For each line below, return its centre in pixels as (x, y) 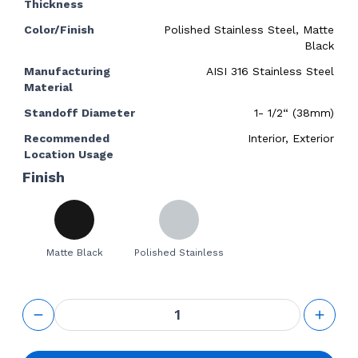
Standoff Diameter (80, 112)
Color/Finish (59, 29)
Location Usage (69, 154)
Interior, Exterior (291, 138)
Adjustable (88, 320)
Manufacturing (67, 71)
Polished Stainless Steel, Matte (249, 29)
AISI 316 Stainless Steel (270, 71)
